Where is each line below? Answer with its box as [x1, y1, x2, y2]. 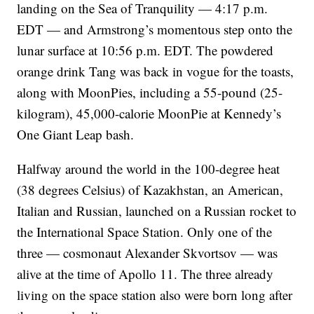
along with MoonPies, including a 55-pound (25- [17, 83, 283, 102]
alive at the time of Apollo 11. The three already [17, 265, 274, 283]
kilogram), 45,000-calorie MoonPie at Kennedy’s [17, 104, 282, 123]
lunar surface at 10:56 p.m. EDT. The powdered [17, 41, 274, 60]
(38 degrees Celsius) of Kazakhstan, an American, [17, 181, 284, 199]
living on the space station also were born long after [17, 286, 293, 304]
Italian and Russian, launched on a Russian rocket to [17, 202, 297, 220]
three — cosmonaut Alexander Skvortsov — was [17, 244, 278, 262]
